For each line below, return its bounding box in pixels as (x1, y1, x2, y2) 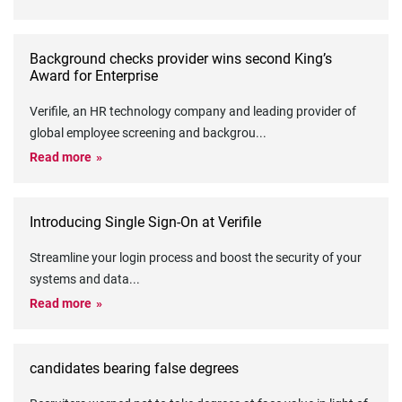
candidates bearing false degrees (30, 360, 239, 377)
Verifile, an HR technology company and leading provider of (30, 104, 356, 118)
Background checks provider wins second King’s (30, 50, 332, 67)
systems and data (30, 272, 129, 286)
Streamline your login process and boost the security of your (30, 250, 362, 265)
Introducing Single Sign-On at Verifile (30, 214, 261, 231)
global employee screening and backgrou (30, 126, 256, 140)
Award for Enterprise (30, 67, 158, 84)
